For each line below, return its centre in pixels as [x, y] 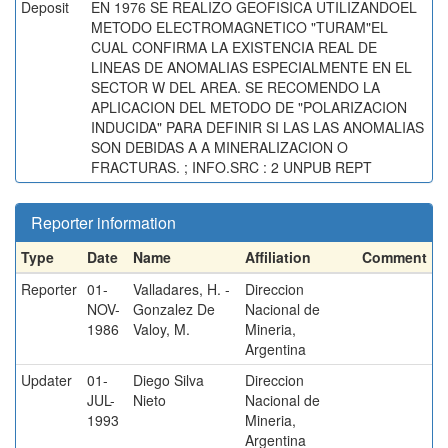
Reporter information [103, 222]
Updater [46, 380]
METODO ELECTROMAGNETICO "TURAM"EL [239, 27]
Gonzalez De [174, 309]
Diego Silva [168, 380]
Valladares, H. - [181, 289]
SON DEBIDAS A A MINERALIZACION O [219, 147]
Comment [394, 257]
